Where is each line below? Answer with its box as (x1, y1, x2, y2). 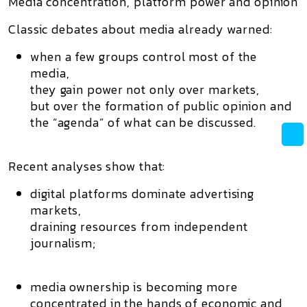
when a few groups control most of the (30, 47, 258, 66)
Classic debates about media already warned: (8, 20, 273, 38)
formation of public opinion (104, 97, 267, 115)
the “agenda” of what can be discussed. (30, 113, 257, 132)
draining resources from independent (30, 217, 248, 236)
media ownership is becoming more (30, 278, 238, 296)
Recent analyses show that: (8, 157, 166, 175)
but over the (30, 97, 105, 115)
